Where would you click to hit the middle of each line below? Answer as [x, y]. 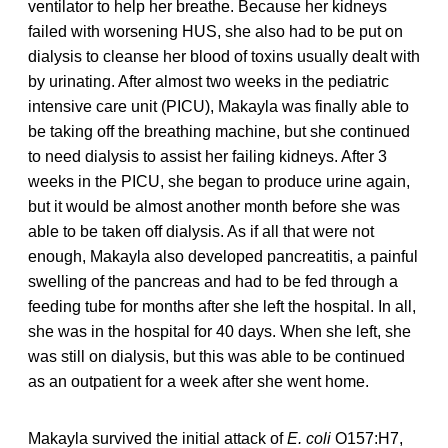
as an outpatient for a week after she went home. [198, 381]
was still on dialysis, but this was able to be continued [216, 356]
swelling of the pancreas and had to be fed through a [213, 281]
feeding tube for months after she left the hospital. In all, [222, 306]
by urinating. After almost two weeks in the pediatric [208, 81]
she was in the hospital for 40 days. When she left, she [219, 331]
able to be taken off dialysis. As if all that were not [201, 231]
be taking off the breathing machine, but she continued [219, 131]
